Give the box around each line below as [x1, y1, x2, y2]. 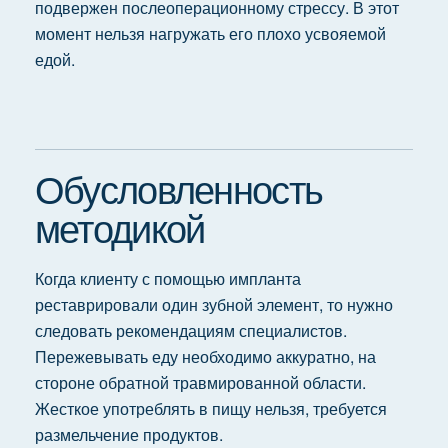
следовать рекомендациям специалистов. [34, 319, 347, 342]
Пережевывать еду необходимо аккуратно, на [34, 345, 376, 368]
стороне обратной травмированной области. [34, 371, 366, 394]
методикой [34, 199, 205, 254]
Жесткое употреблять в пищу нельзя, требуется [34, 397, 387, 420]
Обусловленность [34, 160, 323, 215]
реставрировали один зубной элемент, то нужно [34, 293, 393, 316]
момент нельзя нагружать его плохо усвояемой [34, 22, 386, 45]
